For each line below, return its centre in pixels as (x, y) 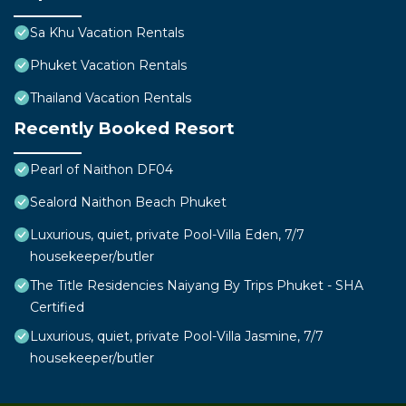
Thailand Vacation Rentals (111, 97)
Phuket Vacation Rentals (108, 65)
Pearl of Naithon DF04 (101, 169)
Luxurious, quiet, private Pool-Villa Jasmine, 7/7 (177, 336)
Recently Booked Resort (124, 128)
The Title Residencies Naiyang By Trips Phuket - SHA (197, 285)
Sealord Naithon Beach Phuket (128, 202)
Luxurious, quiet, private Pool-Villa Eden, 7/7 (167, 234)
